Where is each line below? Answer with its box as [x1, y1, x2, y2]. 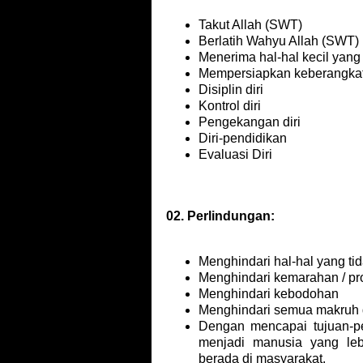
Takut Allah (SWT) [199, 18, 302, 32]
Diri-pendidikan [199, 131, 287, 145]
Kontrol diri [199, 99, 261, 113]
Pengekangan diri [199, 115, 301, 129]
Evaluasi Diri [199, 147, 272, 161]
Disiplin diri [199, 83, 263, 96]
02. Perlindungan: [166, 209, 275, 223]
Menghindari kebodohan [199, 287, 339, 301]
